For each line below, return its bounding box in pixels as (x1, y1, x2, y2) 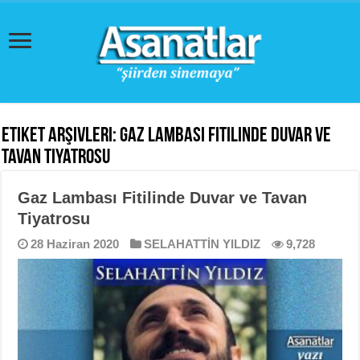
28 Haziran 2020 (31, 237, 120, 251)
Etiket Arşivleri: (2, 125, 121, 147)
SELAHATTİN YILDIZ (144, 237, 261, 251)
